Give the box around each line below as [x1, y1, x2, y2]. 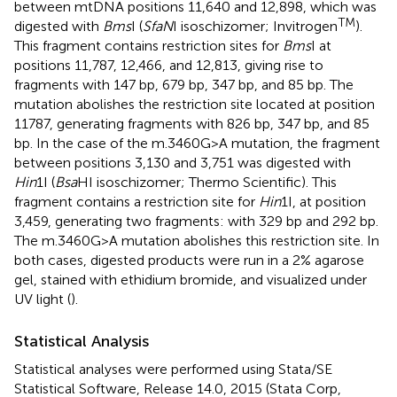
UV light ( [14, 290, 71, 307]
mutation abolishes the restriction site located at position [14, 95, 375, 113]
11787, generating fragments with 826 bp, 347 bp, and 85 [14, 114, 370, 132]
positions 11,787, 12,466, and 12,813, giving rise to [14, 56, 323, 74]
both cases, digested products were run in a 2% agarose [14, 251, 364, 269]
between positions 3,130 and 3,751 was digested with [14, 153, 351, 171]
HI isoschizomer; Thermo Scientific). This [77, 173, 337, 191]
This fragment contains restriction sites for [14, 36, 283, 54]
